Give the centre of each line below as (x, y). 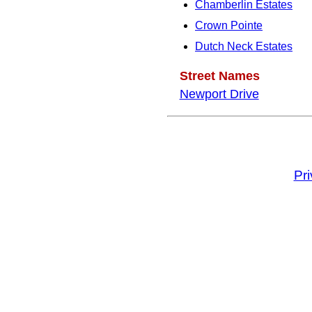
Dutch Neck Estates (244, 47)
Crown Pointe (229, 26)
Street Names (219, 76)
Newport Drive (219, 94)
